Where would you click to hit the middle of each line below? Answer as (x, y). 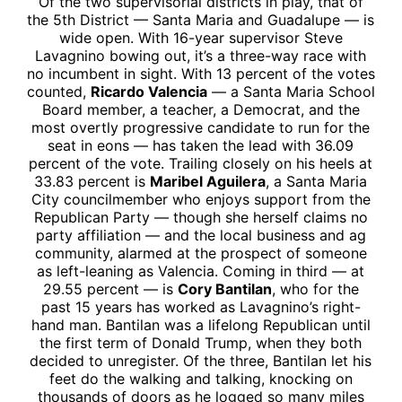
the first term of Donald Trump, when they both (201, 342)
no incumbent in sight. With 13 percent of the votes (201, 73)
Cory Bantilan (224, 288)
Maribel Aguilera (208, 181)
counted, (58, 91)
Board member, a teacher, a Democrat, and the (201, 109)
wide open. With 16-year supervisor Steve (201, 37)
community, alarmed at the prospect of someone (201, 253)
